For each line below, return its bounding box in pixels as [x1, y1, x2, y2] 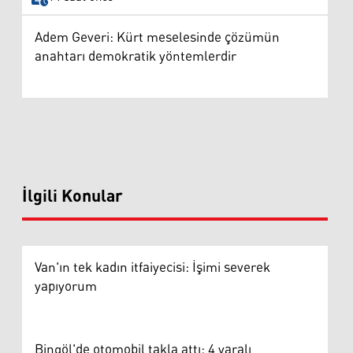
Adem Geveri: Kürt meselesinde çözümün [35, 24, 280, 51]
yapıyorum [35, 273, 97, 300]
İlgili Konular [22, 180, 123, 214]
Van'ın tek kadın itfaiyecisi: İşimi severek [35, 254, 270, 281]
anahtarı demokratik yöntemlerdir [35, 43, 236, 70]
